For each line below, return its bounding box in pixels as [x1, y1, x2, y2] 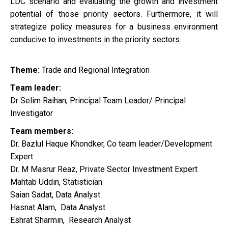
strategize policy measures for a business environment [10, 22, 218, 32]
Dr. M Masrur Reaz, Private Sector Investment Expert [10, 164, 197, 174]
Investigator [10, 108, 53, 118]
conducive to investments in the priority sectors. [10, 35, 181, 44]
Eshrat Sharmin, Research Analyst [10, 215, 131, 225]
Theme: [10, 65, 42, 75]
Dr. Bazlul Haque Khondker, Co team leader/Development [10, 139, 212, 149]
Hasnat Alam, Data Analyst [10, 203, 105, 212]
